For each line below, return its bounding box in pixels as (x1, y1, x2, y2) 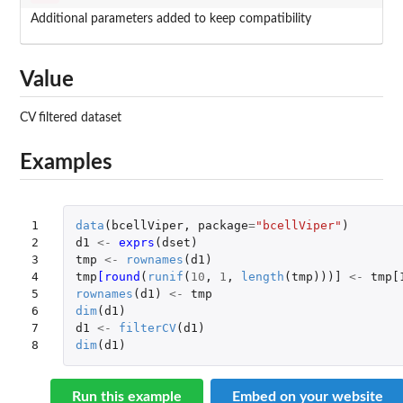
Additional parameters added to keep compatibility (30, 13, 311, 26)
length (240, 270, 284, 284)
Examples (20, 151, 112, 174)
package (197, 219, 248, 233)
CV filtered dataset (20, 112, 121, 125)
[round (96, 270, 140, 284)
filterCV (118, 321, 176, 336)
